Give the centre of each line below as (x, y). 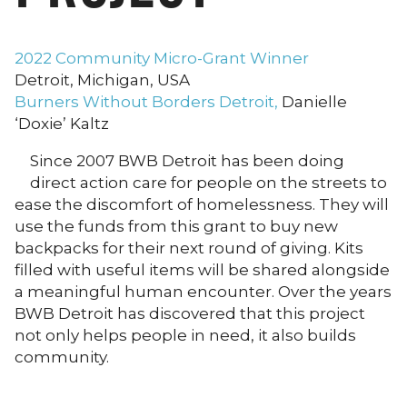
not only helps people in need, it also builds (185, 336)
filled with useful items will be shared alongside (202, 270)
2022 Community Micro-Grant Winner (162, 59)
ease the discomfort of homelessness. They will (202, 205)
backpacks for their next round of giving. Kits (189, 248)
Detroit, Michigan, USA (102, 80)
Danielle (314, 102)
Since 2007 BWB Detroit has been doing (187, 161)
